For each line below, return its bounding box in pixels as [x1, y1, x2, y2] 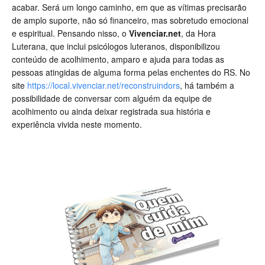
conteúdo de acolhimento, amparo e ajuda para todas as [12, 53, 224, 66]
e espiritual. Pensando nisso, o [12, 27, 129, 40]
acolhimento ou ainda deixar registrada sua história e [12, 105, 211, 118]
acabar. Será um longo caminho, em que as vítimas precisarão [12, 1, 247, 14]
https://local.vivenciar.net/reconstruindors [27, 79, 180, 92]
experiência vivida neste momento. [12, 118, 142, 131]
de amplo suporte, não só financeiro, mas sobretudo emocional [12, 14, 248, 27]
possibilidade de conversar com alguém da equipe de [12, 92, 212, 105]
